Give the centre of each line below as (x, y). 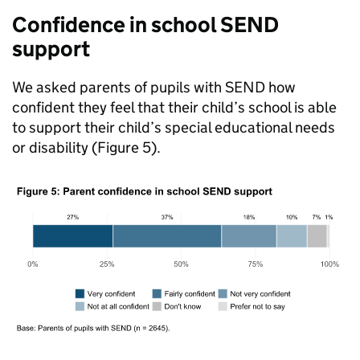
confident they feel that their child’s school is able (174, 107)
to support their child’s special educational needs (174, 127)
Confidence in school (116, 25)
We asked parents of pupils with (119, 87)
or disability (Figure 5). (86, 147)
